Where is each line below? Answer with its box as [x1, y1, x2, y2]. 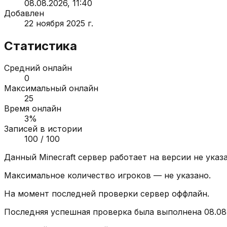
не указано [164, 170, 209, 181]
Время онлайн [4, 103, 61, 114]
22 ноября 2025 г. [24, 18, 93, 28]
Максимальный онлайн [4, 83, 98, 94]
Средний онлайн [4, 63, 72, 73]
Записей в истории [4, 124, 82, 134]
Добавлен [4, 8, 44, 18]
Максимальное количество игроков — [4, 170, 164, 181]
